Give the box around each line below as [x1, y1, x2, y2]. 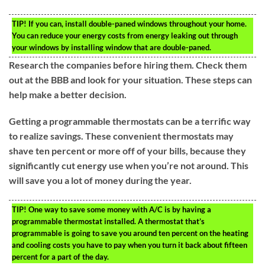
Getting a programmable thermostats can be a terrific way [9, 115, 251, 127]
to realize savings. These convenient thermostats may [9, 130, 234, 142]
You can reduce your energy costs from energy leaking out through [12, 30, 238, 40]
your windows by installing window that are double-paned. [12, 42, 211, 52]
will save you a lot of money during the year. [9, 174, 192, 186]
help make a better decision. [9, 88, 127, 100]
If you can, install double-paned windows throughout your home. [27, 18, 247, 28]
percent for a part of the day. [12, 252, 109, 262]
